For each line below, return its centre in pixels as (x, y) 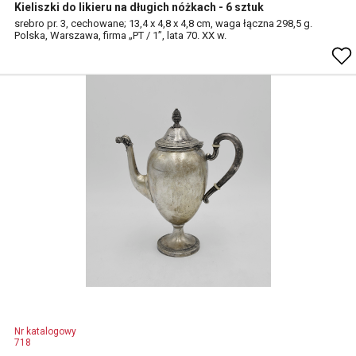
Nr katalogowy (45, 331)
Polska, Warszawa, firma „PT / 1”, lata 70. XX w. (120, 35)
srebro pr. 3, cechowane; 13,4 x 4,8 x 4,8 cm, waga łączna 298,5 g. (163, 23)
